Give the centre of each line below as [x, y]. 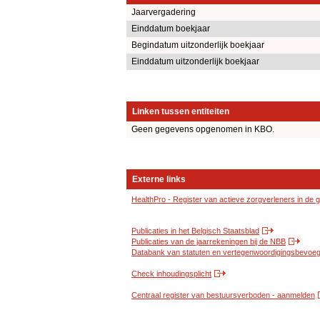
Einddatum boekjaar [171, 29]
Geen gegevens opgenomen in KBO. [203, 130]
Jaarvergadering [164, 12]
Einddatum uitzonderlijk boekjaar [195, 62]
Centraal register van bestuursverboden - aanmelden [223, 295]
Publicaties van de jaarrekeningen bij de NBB [209, 242]
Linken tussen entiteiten [181, 112]
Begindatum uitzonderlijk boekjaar [198, 45]
